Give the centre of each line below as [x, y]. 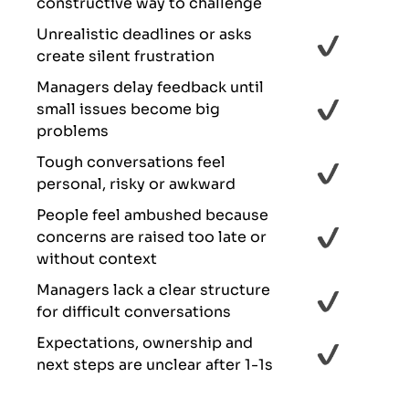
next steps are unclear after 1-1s [155, 365]
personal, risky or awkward [136, 184]
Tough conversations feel [131, 163]
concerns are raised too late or [152, 237]
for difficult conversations [134, 312]
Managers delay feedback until [150, 88]
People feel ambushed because [152, 215]
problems [73, 131]
